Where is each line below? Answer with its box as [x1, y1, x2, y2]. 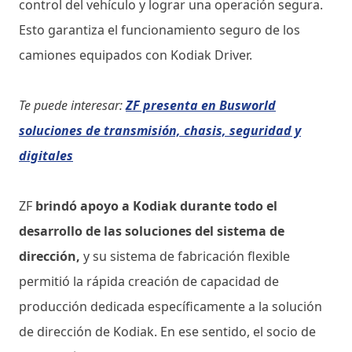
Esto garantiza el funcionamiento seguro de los [19, 20, 300, 38]
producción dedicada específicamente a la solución [19, 297, 322, 315]
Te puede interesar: [19, 96, 126, 114]
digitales [19, 146, 73, 164]
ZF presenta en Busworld [126, 96, 276, 114]
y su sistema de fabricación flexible [80, 247, 290, 265]
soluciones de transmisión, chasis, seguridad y [19, 121, 301, 139]
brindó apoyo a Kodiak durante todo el [35, 196, 277, 214]
